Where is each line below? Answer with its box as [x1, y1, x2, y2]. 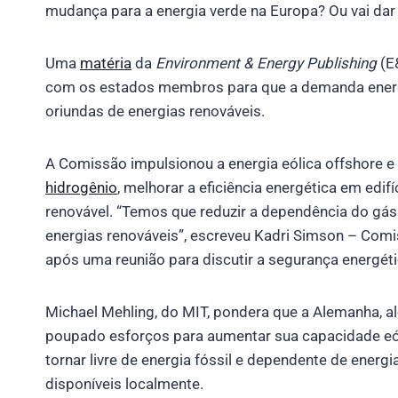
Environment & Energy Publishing [155, 53, 377, 72]
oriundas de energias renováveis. [45, 101, 265, 120]
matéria [80, 53, 131, 72]
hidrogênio [45, 178, 117, 196]
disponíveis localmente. [45, 374, 203, 393]
